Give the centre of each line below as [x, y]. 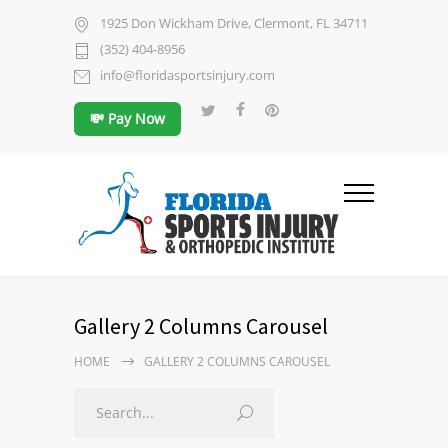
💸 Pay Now [127, 118]
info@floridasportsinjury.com [187, 75]
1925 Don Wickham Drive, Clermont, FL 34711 [234, 23]
